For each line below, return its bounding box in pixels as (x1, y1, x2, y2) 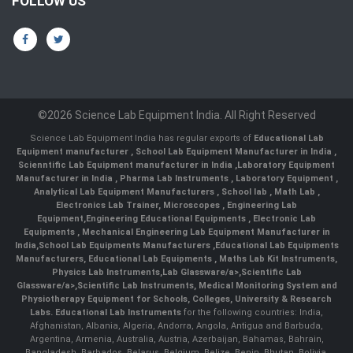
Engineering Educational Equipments (86, 214, 248, 224)
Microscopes (163, 200, 222, 210)
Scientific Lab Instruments (76, 281, 194, 291)
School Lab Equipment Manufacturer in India (136, 147, 334, 157)
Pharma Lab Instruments (119, 173, 231, 184)
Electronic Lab (251, 214, 316, 224)
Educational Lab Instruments (55, 307, 181, 318)
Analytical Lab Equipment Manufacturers (33, 187, 217, 197)
